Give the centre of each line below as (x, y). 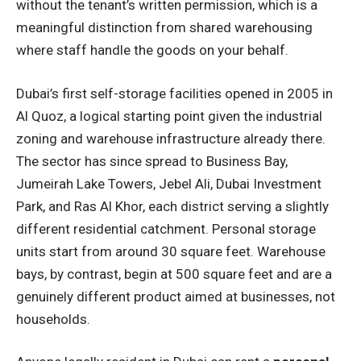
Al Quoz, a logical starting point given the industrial (169, 116)
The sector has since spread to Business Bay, (152, 161)
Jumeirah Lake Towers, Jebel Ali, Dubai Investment (169, 183)
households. (53, 319)
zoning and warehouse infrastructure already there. (171, 138)
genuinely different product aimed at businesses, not (176, 296)
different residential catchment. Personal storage (166, 228)
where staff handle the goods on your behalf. (152, 50)
